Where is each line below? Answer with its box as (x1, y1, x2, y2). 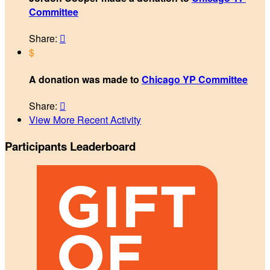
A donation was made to (29, 72, 142, 86)
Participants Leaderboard (5, 137, 136, 154)
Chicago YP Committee (142, 72, 248, 86)
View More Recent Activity (29, 112, 141, 127)
